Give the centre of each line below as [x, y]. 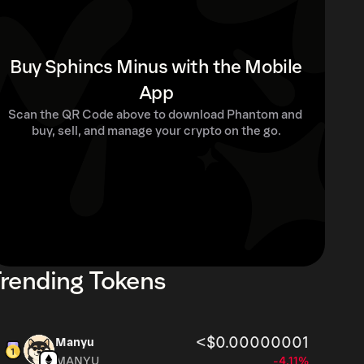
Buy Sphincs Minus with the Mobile [156, 67]
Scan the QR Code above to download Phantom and [155, 115]
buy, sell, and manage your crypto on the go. [156, 131]
